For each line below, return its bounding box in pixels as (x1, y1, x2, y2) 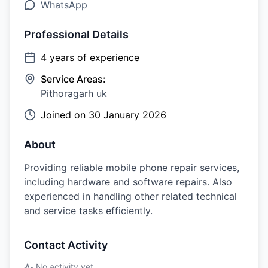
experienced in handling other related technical (24, 190, 237, 202)
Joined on (41, 109, 89, 121)
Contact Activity (24, 239, 108, 251)
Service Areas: (41, 73, 106, 85)
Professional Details (24, 28, 129, 41)
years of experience (47, 51, 139, 63)
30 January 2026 (89, 109, 166, 121)
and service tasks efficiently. (24, 205, 153, 217)
